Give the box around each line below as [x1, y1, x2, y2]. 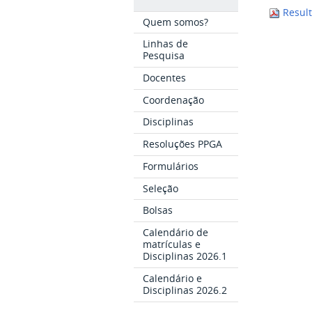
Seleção [143, 181, 179, 195]
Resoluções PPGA [143, 137, 223, 151]
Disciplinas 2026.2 [143, 283, 228, 297]
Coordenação [143, 93, 205, 107]
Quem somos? [143, 15, 209, 29]
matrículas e [143, 237, 201, 251]
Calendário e [143, 271, 203, 285]
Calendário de [143, 226, 209, 240]
